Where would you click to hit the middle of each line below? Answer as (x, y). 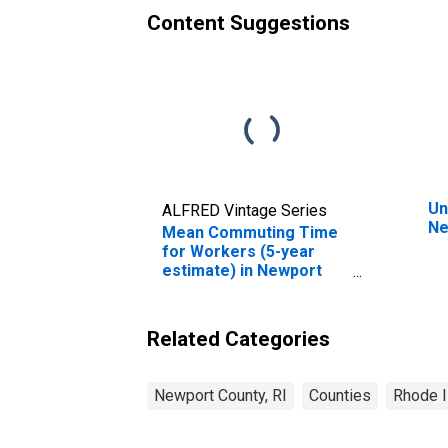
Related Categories (238, 338)
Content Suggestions (248, 22)
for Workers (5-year (238, 251)
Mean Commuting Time (250, 232)
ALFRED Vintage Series (244, 210)
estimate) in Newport (242, 270)
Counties (340, 395)
